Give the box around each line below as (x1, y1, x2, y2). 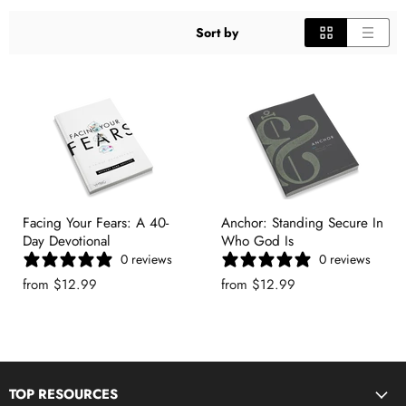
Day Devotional (23, 231, 111, 251)
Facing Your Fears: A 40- (23, 213, 169, 233)
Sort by (196, 24, 238, 42)
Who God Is (221, 231, 294, 251)
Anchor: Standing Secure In (221, 213, 383, 233)
